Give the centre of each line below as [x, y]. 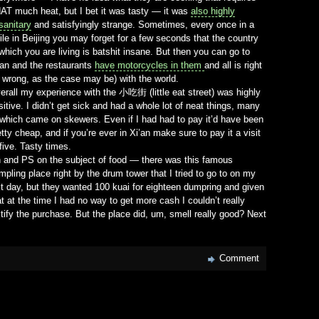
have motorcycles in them [150, 65]
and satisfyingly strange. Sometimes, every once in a [143, 24]
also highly [213, 11]
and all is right [233, 65]
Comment [239, 258]
